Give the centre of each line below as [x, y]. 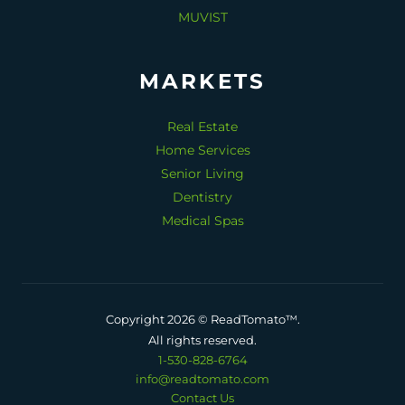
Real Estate [202, 127]
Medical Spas [202, 221]
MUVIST [202, 17]
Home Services [202, 150]
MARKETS [202, 81]
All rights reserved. [202, 340]
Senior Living [202, 174]
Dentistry [202, 197]
